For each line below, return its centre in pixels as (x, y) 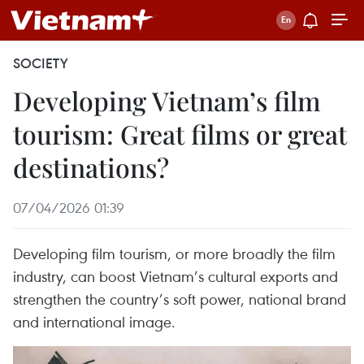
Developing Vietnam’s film (167, 100)
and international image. (94, 321)
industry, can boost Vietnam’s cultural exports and (175, 276)
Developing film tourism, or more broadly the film (174, 253)
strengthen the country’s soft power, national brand (180, 299)
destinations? (91, 167)
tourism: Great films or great (180, 134)
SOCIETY (41, 63)
